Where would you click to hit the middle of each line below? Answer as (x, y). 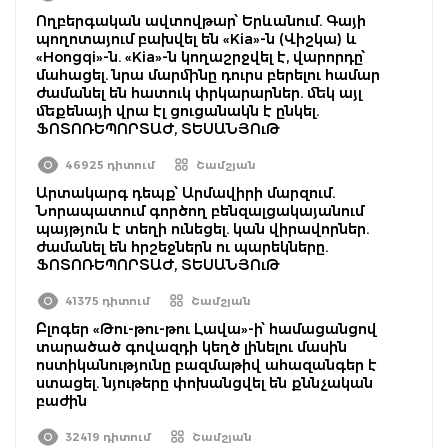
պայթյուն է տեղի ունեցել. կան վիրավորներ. (202, 228)
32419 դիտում (108, 436)
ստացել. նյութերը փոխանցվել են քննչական (204, 382)
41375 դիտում (107, 300)
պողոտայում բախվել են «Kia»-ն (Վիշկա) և (196, 38)
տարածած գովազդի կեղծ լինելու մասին (191, 346)
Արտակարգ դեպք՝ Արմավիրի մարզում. (185, 192)
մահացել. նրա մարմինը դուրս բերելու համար (208, 74)
